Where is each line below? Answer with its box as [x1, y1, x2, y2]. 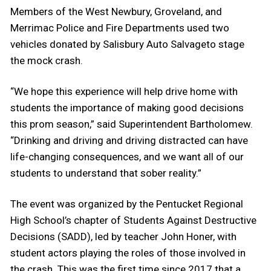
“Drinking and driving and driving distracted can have [10, 134, 248, 146]
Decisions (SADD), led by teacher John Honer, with [10, 230, 237, 243]
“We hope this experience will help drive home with [10, 85, 238, 97]
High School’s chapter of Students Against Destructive [10, 214, 256, 226]
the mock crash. [10, 54, 83, 67]
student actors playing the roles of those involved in [10, 246, 246, 259]
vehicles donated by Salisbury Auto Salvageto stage [10, 38, 244, 50]
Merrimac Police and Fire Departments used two [10, 21, 229, 34]
